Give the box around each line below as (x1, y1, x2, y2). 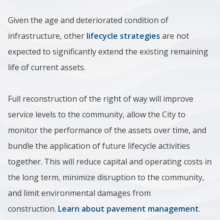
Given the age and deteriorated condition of (8, 14, 168, 26)
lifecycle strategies (86, 30, 160, 41)
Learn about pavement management (58, 203, 199, 214)
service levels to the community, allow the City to (8, 109, 186, 120)
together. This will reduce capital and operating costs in (8, 156, 212, 167)
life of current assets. (8, 61, 85, 73)
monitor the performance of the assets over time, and (8, 124, 206, 136)
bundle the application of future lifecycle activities (8, 140, 190, 151)
